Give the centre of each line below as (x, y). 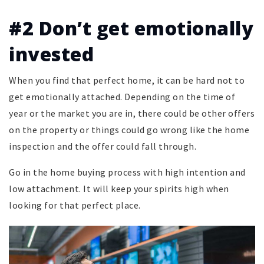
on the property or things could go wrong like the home (129, 129)
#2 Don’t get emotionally (131, 28)
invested (51, 54)
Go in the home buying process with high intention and (127, 172)
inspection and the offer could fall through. (103, 146)
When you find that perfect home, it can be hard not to (127, 80)
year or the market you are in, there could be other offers (132, 113)
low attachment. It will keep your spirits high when (119, 188)
